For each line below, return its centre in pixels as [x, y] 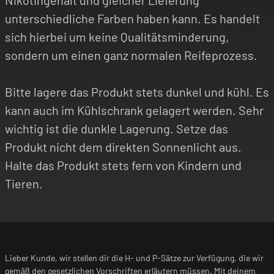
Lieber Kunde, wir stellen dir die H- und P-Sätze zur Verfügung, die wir [134, 258]
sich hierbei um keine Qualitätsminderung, [117, 37]
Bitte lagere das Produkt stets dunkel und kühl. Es [137, 92]
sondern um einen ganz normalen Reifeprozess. [131, 55]
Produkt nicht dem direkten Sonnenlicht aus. [123, 147]
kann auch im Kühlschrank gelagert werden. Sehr [134, 110]
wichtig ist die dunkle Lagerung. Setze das [117, 129]
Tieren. [24, 184]
